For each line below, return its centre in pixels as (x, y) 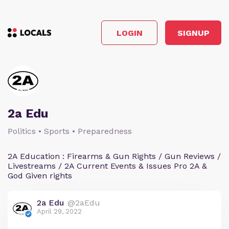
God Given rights (40, 176)
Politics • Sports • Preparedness (70, 131)
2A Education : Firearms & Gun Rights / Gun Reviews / (114, 156)
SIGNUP (193, 33)
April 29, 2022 (59, 211)
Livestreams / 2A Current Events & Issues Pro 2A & (107, 166)
